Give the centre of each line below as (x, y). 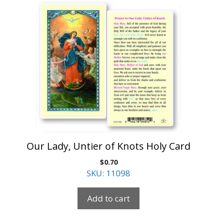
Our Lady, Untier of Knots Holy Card (108, 146)
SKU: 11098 (108, 173)
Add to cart (108, 198)
